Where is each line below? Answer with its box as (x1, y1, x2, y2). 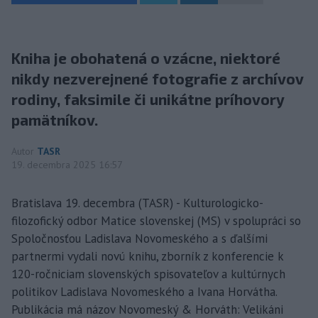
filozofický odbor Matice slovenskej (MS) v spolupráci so (11, 213, 301, 229)
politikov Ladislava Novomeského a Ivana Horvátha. (11, 284, 277, 300)
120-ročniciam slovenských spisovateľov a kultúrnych (11, 266, 285, 282)
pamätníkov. (11, 111, 98, 128)
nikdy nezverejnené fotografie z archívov (11, 70, 304, 87)
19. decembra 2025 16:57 (11, 158, 123, 171)
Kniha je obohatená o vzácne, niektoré (11, 49, 280, 67)
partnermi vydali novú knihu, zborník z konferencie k (11, 248, 283, 264)
